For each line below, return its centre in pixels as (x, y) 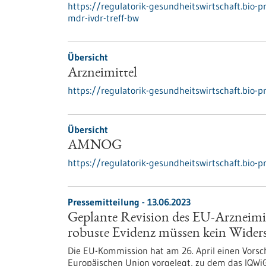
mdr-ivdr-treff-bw (103, 18)
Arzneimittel (102, 74)
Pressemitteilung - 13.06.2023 (129, 202)
